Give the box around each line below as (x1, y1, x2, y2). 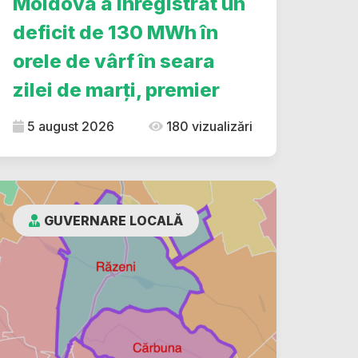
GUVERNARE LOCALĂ (44, 213, 183, 229)
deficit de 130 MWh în (13, 21, 218, 44)
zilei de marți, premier (13, 78, 220, 101)
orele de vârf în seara (13, 50, 215, 73)
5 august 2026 (24, 118, 114, 134)
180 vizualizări (163, 118, 253, 134)
